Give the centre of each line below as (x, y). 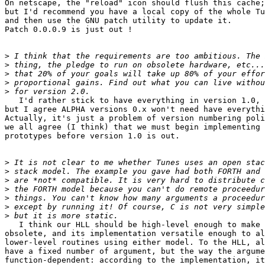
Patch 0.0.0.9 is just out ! (69, 30)
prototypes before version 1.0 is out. (92, 136)
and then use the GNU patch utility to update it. (118, 21)
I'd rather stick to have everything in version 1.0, (132, 101)
